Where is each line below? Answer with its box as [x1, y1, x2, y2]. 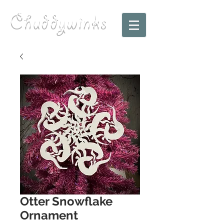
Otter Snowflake [20, 194, 112, 208]
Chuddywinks [10, 12, 108, 33]
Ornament [20, 208, 78, 222]
